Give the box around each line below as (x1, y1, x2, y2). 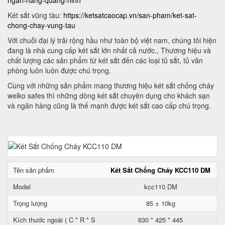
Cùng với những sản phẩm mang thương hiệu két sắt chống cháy (8, 80, 214, 90)
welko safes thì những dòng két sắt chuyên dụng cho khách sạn (8, 90, 210, 100)
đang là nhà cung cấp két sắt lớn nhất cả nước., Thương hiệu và (8, 45, 211, 55)
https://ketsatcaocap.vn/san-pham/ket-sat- (63, 10, 197, 20)
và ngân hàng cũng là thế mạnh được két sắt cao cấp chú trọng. (8, 100, 211, 110)
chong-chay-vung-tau (8, 20, 75, 30)
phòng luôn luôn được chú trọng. (8, 65, 113, 75)
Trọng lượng (13, 198, 47, 208)
